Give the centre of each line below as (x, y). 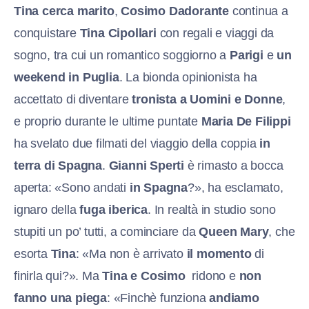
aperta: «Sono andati (72, 187)
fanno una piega (61, 298)
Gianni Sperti (147, 165)
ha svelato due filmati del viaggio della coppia (137, 143)
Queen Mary (234, 231)
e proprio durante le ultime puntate (108, 121)
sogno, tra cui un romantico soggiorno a (122, 55)
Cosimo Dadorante (175, 11)
